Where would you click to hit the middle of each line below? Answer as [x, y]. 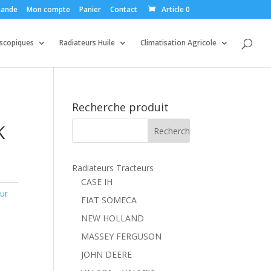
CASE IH [97, 182]
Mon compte [48, 9]
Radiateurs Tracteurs [113, 168]
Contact [123, 9]
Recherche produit [121, 107]
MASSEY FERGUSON [122, 236]
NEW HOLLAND [113, 218]
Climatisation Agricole [178, 43]
